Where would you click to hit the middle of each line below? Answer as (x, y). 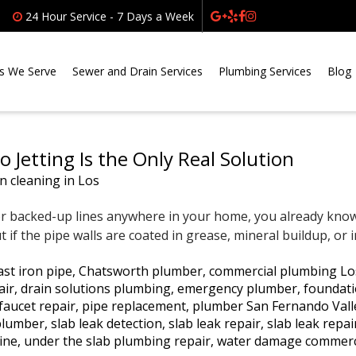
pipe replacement (134, 306)
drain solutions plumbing (96, 288)
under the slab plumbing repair (117, 341)
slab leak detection (106, 323)
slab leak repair (215, 323)
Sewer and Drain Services (137, 71)
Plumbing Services (265, 71)
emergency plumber (237, 288)
